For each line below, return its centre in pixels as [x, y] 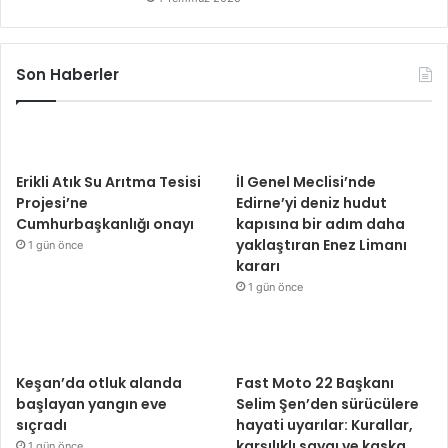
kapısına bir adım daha [321, 224]
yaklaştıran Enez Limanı [322, 245]
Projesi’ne [52, 203]
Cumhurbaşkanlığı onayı [105, 224]
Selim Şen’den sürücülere [328, 404]
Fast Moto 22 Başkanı [315, 383]
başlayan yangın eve [91, 404]
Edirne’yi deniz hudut [312, 203]
